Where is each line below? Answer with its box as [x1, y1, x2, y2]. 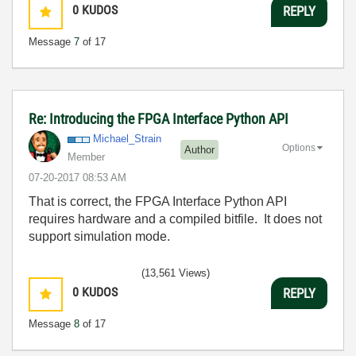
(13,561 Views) [141, 267, 210, 279]
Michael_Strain [93, 133, 161, 145]
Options [282, 141, 315, 153]
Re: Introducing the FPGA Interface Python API [29, 110, 288, 127]
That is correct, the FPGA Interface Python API [29, 195, 287, 208]
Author [184, 143, 215, 156]
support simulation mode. [29, 230, 170, 243]
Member [68, 151, 105, 163]
